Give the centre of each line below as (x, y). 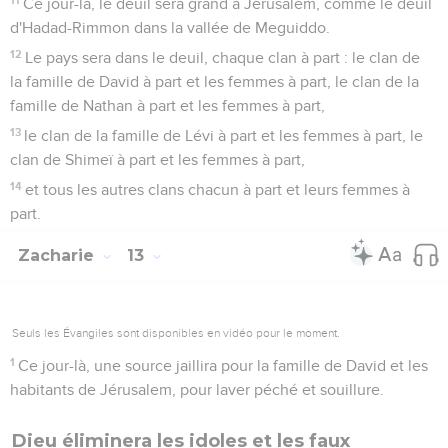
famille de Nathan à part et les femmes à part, (167, 105)
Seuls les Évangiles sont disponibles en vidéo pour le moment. (176, 332)
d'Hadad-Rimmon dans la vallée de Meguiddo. (170, 27)
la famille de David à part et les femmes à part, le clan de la (214, 81)
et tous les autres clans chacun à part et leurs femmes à (218, 189)
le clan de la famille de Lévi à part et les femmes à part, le (224, 135)
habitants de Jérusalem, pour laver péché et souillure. (197, 389)
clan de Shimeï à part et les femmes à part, (157, 159)
